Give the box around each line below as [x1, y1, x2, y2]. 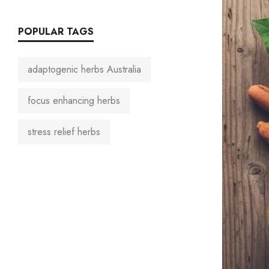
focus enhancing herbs [28, 94, 120, 107]
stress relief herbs [28, 125, 100, 139]
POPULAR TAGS [18, 25, 94, 38]
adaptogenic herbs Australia [28, 62, 141, 76]
